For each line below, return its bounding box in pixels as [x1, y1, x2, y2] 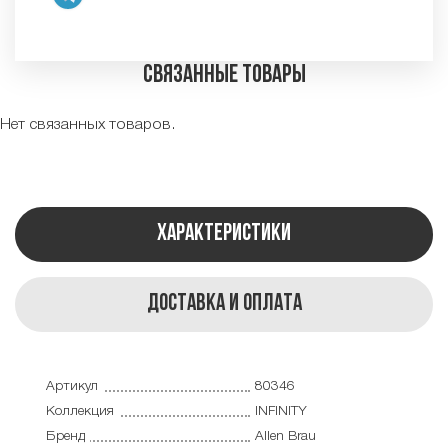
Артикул [45, 380, 98, 394]
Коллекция [45, 405, 114, 419]
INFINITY [254, 405, 307, 419]
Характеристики [157, 222, 291, 246]
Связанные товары [142, 62, 306, 88]
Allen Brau [254, 429, 316, 443]
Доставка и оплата [146, 292, 302, 316]
